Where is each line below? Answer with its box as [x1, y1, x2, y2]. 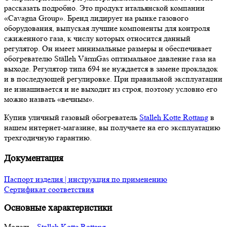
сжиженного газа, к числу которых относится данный [4, 33, 191, 44]
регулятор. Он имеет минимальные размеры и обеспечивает [4, 44, 212, 54]
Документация [4, 153, 63, 164]
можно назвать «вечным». [4, 94, 94, 104]
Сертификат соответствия [4, 184, 94, 195]
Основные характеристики [4, 203, 112, 214]
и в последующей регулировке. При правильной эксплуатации [4, 74, 222, 84]
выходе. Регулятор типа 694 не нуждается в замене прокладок [4, 64, 218, 74]
